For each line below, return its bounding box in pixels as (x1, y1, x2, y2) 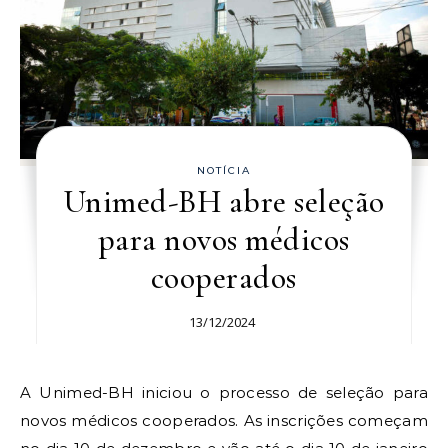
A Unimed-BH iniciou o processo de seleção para (20, 383, 32, 403)
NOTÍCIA (196, 164, 251, 178)
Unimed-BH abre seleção (62, 182, 385, 222)
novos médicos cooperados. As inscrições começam (20, 411, 428, 431)
